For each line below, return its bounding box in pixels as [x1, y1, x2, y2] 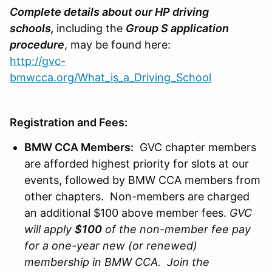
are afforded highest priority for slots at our [24, 157, 249, 170]
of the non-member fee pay [102, 222, 251, 236]
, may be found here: [64, 38, 171, 51]
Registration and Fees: [10, 115, 127, 129]
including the [56, 21, 126, 35]
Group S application [126, 21, 229, 35]
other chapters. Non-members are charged [24, 189, 250, 203]
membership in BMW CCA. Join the [24, 255, 209, 268]
